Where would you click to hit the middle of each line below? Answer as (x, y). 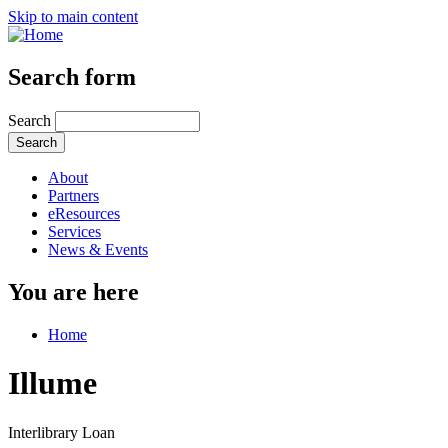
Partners (73, 195)
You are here (73, 291)
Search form (72, 76)
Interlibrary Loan (61, 432)
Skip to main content (73, 16)
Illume (52, 383)
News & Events (98, 249)
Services (74, 231)
